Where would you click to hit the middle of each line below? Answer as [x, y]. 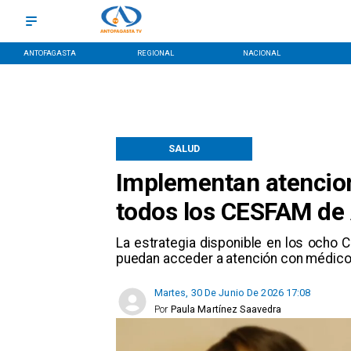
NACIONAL [262, 52]
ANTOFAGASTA [50, 52]
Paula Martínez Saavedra [226, 309]
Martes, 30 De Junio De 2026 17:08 [232, 293]
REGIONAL [156, 52]
